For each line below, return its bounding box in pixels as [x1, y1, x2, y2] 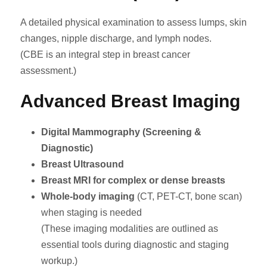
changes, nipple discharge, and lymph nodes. [20, 33, 212, 44]
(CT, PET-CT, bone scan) [135, 191, 242, 202]
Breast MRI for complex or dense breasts [41, 175, 225, 186]
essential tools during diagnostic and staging [41, 240, 229, 250]
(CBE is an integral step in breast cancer [20, 49, 190, 60]
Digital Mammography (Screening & [41, 127, 201, 138]
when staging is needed [41, 207, 142, 218]
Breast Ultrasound [41, 159, 124, 170]
